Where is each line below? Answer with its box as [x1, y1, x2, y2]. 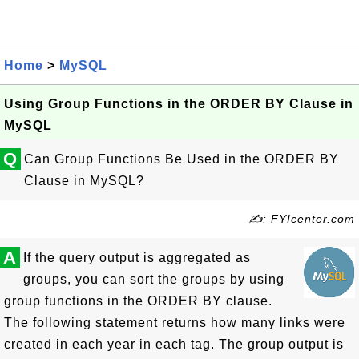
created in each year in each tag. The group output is [4, 337, 344, 351]
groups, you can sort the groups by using [23, 272, 284, 286]
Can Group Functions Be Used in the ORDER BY [24, 152, 339, 166]
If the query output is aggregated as [23, 251, 251, 264]
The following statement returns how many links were [4, 316, 345, 329]
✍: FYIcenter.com [248, 212, 355, 225]
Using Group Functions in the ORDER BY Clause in [4, 97, 353, 111]
